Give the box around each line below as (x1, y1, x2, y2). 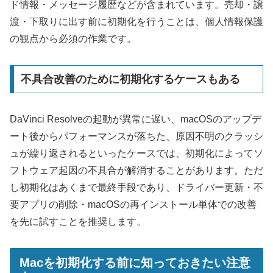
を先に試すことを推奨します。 (10, 216, 146, 227)
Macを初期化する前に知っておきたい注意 (19, 255, 250, 269)
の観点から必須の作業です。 (10, 34, 136, 44)
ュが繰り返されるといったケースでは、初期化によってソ (10, 147, 263, 158)
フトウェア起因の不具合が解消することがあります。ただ (10, 165, 263, 175)
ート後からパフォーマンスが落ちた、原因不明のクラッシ (10, 130, 263, 141)
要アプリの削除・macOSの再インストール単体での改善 (10, 199, 257, 210)
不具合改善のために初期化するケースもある (20, 73, 240, 85)
